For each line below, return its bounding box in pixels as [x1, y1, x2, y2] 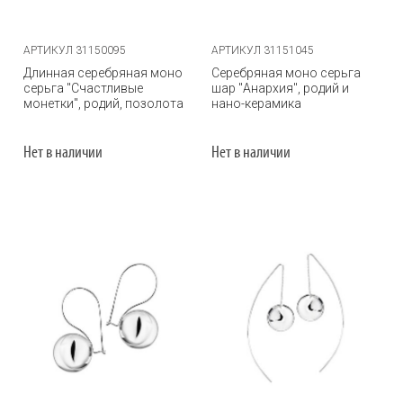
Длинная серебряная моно [23, 66, 183, 80]
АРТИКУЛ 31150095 [23, 44, 126, 57]
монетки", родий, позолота [23, 96, 184, 111]
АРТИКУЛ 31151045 [211, 44, 314, 57]
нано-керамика [211, 96, 301, 111]
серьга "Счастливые [23, 81, 143, 95]
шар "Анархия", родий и [211, 81, 349, 95]
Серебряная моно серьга [211, 66, 361, 80]
